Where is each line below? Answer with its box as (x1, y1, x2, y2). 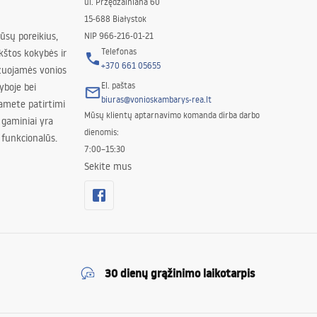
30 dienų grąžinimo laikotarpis (105, 265, 255, 281)
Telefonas (100, 45, 137, 57)
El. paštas (100, 79, 135, 91)
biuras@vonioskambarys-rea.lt (100, 93, 212, 105)
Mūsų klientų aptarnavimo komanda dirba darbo (83, 109, 260, 120)
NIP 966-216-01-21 (83, 30, 154, 41)
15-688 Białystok (83, 13, 146, 24)
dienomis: (83, 126, 119, 137)
